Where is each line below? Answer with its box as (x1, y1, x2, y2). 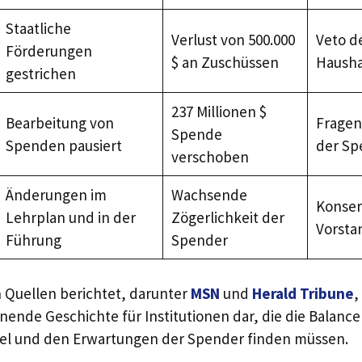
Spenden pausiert (5, 135, 122, 155)
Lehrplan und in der (5, 207, 136, 227)
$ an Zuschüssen (170, 52, 279, 72)
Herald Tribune (252, 284, 354, 303)
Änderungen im (5, 184, 107, 204)
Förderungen (5, 40, 92, 61)
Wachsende (170, 184, 247, 204)
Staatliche (5, 18, 71, 38)
